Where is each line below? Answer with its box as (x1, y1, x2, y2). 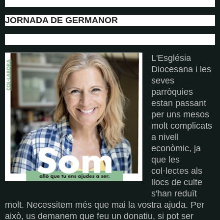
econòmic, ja (151, 143, 201, 154)
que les (151, 155, 180, 165)
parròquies (151, 87, 193, 97)
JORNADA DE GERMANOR (5, 15, 118, 25)
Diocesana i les (151, 64, 211, 75)
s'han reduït (151, 189, 197, 199)
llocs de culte (151, 177, 202, 188)
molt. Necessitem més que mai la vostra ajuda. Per (5, 200, 204, 210)
